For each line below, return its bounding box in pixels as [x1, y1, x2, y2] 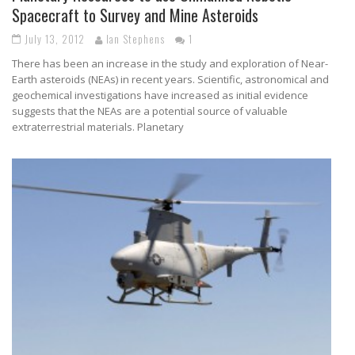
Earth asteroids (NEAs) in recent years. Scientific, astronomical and [12, 71, 329, 86]
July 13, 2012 [25, 30, 85, 47]
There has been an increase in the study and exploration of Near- [12, 55, 328, 71]
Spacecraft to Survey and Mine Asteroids [12, 2, 258, 27]
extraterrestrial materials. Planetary [12, 119, 184, 134]
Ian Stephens [106, 30, 165, 47]
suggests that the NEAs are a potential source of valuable [12, 103, 288, 118]
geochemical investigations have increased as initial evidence [12, 87, 308, 102]
